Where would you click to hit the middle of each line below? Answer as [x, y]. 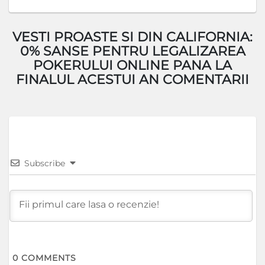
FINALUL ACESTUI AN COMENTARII [132, 80]
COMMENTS [47, 258]
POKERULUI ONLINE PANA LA [132, 65]
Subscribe [45, 163]
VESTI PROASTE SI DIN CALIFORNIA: [132, 37]
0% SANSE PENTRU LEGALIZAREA [132, 51]
